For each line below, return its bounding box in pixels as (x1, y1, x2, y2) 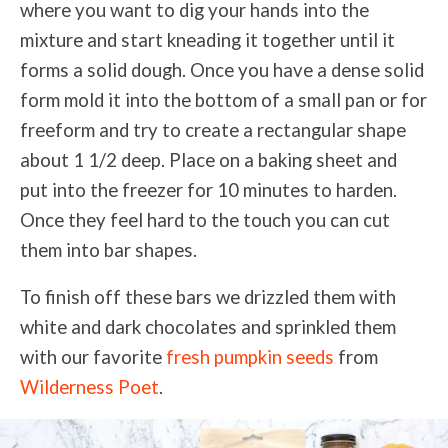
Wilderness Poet (20, 376, 159, 399)
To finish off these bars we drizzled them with (20, 286, 396, 309)
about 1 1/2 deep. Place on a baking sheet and (20, 149, 397, 172)
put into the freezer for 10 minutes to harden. (20, 179, 397, 202)
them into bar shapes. (20, 239, 197, 262)
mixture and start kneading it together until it (20, 29, 395, 52)
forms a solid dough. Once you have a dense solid (20, 59, 424, 82)
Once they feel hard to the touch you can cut (20, 209, 390, 232)
